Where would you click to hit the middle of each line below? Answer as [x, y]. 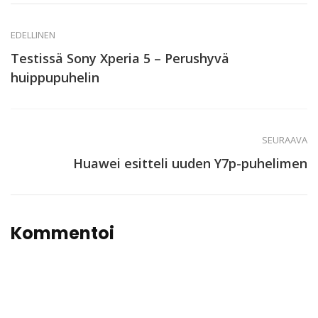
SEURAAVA [285, 139]
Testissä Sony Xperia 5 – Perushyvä [120, 58]
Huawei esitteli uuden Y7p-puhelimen [190, 163]
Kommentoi [62, 233]
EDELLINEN [33, 34]
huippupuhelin [55, 77]
